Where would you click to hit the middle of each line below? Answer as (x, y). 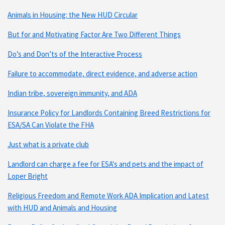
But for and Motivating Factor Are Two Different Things (94, 34)
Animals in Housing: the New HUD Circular (73, 15)
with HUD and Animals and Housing (62, 207)
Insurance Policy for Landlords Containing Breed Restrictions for (109, 113)
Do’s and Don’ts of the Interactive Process (75, 54)
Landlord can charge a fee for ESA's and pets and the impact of (105, 164)
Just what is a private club (48, 144)
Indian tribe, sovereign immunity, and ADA (72, 93)
